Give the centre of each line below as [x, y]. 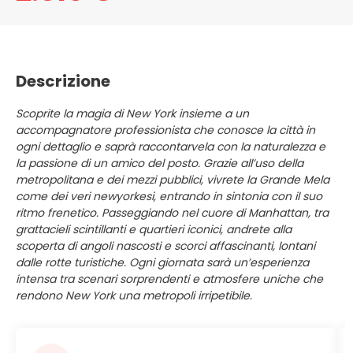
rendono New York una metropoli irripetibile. [134, 295]
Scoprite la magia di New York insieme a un [132, 113]
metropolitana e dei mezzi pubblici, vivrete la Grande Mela [173, 180]
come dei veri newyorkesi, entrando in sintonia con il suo [169, 196]
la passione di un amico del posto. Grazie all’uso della [160, 163]
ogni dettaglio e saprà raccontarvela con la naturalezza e [171, 147]
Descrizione [63, 81]
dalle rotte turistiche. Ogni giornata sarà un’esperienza [162, 262]
